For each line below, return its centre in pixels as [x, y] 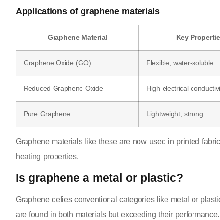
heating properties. [47, 157]
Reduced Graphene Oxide [63, 89]
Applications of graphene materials [88, 12]
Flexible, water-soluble [180, 63]
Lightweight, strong [175, 114]
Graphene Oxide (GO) [57, 63]
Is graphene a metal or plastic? [99, 178]
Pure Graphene [47, 114]
